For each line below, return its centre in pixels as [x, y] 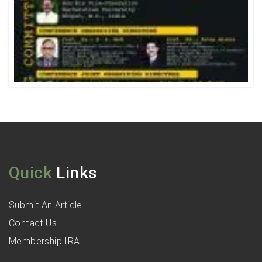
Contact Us [33, 223]
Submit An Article [46, 205]
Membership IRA [44, 242]
